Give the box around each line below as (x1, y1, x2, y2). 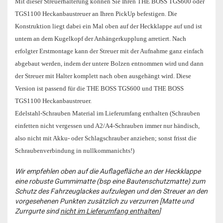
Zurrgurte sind (15, 207, 60, 215)
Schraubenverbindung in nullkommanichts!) (15, 147, 134, 154)
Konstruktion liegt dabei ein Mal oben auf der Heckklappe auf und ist (15, 22, 202, 30)
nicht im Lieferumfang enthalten (60, 207, 159, 215)
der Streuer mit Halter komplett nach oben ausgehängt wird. (15, 72, 176, 80)
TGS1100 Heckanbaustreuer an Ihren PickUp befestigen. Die (15, 10, 177, 17)
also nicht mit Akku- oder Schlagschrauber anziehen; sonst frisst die (15, 134, 197, 142)
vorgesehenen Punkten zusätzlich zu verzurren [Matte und (15, 197, 194, 205)
